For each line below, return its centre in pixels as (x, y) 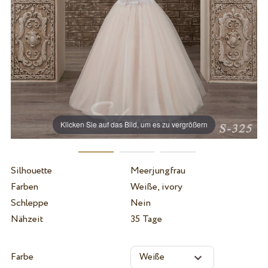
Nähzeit (27, 219)
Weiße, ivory (156, 187)
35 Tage (146, 219)
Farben (24, 187)
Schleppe (29, 203)
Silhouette (31, 170)
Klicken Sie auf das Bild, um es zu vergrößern (134, 124)
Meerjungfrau (158, 170)
